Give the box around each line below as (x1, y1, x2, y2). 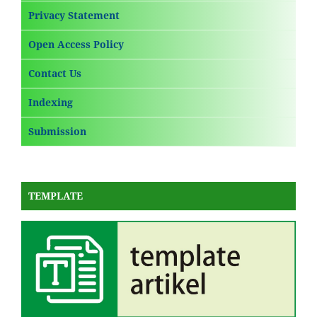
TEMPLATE (28, 188, 83, 202)
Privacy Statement (28, 8, 120, 22)
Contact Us (28, 66, 81, 80)
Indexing (28, 95, 73, 109)
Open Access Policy (28, 37, 124, 51)
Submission (28, 124, 86, 138)
